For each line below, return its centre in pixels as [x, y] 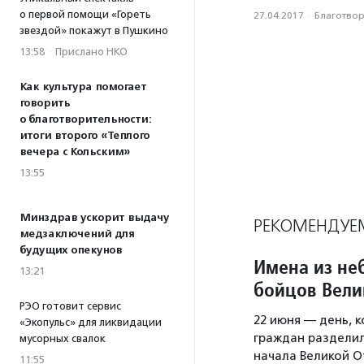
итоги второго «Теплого [84, 136]
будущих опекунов [71, 250]
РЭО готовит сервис [70, 306]
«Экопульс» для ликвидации [91, 322]
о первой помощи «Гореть [85, 14]
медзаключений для [77, 234]
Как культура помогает [83, 87]
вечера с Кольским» [75, 152]
